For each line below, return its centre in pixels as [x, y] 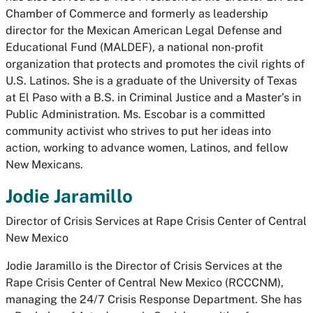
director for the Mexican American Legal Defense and [144, 30]
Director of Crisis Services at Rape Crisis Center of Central [156, 221]
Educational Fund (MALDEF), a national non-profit [134, 47]
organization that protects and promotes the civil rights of [155, 64]
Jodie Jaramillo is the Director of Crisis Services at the [144, 266]
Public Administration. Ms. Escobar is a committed [136, 114]
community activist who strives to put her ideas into [138, 131]
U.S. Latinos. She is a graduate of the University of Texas [151, 81]
